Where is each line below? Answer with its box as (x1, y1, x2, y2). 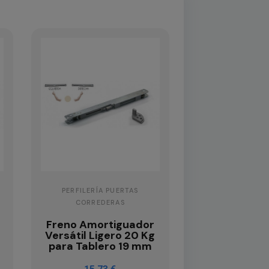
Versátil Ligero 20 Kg (45, 228, 156, 243)
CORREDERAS (75, 198, 125, 207)
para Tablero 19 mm (48, 238, 152, 253)
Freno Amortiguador (46, 217, 154, 232)
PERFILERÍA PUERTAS (61, 186, 139, 195)
